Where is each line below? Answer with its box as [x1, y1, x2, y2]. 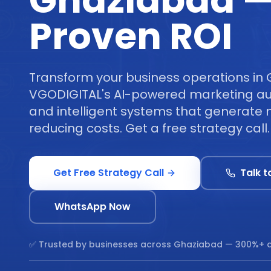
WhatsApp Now [54, 200, 131, 214]
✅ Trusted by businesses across [29, 238, 174, 250]
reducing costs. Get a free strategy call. [29, 120, 270, 137]
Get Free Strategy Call [53, 166, 164, 180]
